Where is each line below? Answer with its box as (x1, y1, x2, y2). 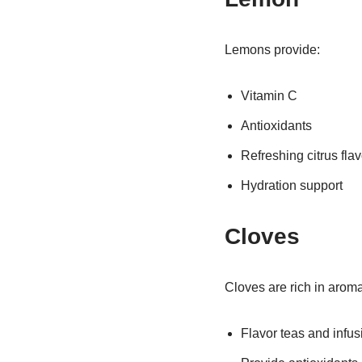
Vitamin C (240, 89, 297, 103)
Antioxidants (240, 119, 312, 133)
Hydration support (240, 179, 343, 192)
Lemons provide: (224, 43, 320, 57)
